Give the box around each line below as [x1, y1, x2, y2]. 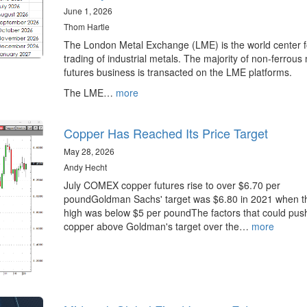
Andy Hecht [63, 161, 107, 173]
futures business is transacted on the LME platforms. [63, 65, 292, 79]
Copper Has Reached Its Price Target [63, 124, 268, 143]
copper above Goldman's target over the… [63, 219, 251, 234]
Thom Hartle [63, 21, 110, 33]
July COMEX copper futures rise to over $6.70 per [63, 178, 280, 193]
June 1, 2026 [63, 5, 112, 17]
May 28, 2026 [63, 145, 114, 158]
